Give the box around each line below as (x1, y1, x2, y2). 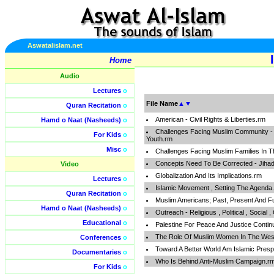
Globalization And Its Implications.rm (155, 172, 262, 179)
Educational (83, 219, 121, 226)
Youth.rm (146, 135, 172, 143)
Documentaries (72, 248, 121, 256)
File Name (146, 100, 178, 107)
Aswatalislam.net (28, 42, 83, 49)
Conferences (80, 234, 121, 241)
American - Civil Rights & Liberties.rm (155, 116, 265, 123)
